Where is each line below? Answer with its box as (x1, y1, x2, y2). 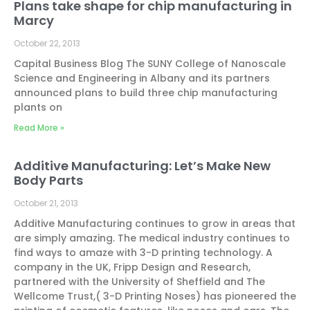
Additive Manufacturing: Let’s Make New (14, 157, 271, 174)
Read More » (14, 122, 64, 134)
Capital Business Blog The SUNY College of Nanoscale (14, 57, 286, 71)
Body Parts (14, 172, 83, 189)
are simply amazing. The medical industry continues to (14, 231, 290, 245)
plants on (14, 100, 62, 114)
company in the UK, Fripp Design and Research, (14, 260, 250, 274)
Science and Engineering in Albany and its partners (14, 71, 270, 85)
